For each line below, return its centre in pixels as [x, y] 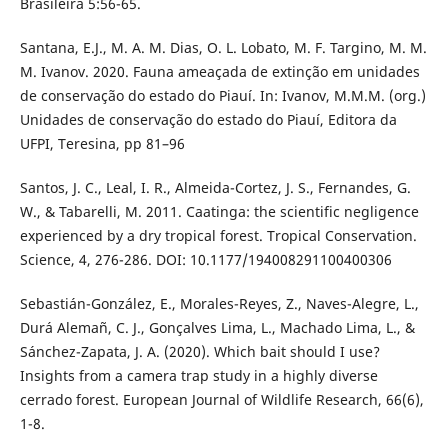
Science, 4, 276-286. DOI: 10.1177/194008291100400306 [205, 259]
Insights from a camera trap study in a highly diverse [198, 375]
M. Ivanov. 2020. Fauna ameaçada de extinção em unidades [219, 71]
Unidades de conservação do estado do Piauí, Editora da [208, 119]
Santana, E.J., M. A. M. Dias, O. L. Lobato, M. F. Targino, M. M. [223, 47]
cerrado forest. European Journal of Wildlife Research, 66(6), [221, 399]
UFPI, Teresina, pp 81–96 [102, 143]
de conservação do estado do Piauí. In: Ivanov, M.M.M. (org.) [222, 95]
